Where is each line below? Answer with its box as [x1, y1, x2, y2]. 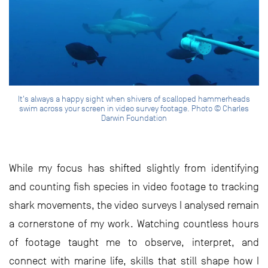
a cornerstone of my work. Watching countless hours [9, 218, 259, 230]
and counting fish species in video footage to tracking [9, 181, 259, 193]
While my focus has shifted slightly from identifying [9, 162, 259, 175]
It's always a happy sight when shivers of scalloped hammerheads [18, 94, 250, 105]
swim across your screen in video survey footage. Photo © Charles [19, 103, 249, 114]
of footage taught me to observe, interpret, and [9, 236, 259, 249]
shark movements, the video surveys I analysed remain [9, 199, 259, 212]
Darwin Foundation [101, 113, 167, 124]
